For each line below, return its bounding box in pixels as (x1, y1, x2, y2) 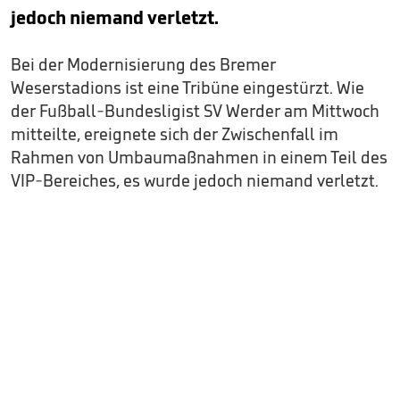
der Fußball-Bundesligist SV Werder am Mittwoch (11, 100, 379, 121)
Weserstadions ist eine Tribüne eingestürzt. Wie (11, 77, 364, 98)
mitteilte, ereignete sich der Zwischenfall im (11, 123, 338, 145)
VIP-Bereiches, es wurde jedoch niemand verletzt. (11, 170, 379, 191)
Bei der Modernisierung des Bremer (11, 54, 276, 75)
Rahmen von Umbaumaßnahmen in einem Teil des (11, 146, 387, 168)
